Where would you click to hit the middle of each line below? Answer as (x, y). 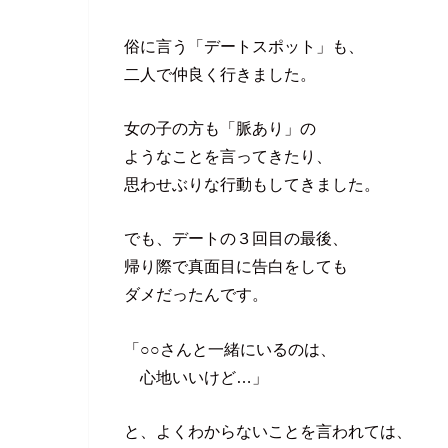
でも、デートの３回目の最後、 (236, 238)
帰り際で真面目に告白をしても (236, 266)
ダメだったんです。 (196, 294)
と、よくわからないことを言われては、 (268, 431)
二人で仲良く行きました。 (220, 73)
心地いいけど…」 (196, 376)
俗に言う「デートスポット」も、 (244, 45)
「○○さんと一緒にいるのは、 (230, 348)
